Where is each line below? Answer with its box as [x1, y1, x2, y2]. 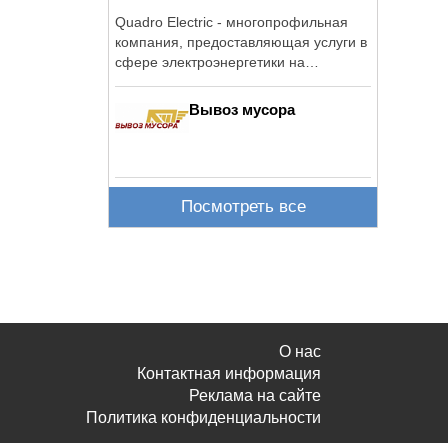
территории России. [115, 73, 245, 90]
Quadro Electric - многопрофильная [115, 13, 348, 30]
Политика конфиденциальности [86, 409, 321, 426]
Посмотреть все [180, 197, 306, 217]
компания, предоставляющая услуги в [115, 33, 367, 50]
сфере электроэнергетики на [115, 53, 305, 70]
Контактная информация [137, 365, 321, 382]
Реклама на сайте [189, 387, 321, 404]
